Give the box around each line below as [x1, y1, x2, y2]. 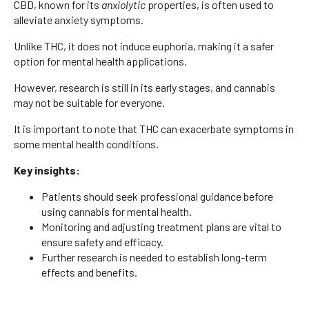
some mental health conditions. [14, 137, 159, 150]
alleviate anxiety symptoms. [14, 12, 143, 26]
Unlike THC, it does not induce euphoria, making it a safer [14, 39, 274, 52]
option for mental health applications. [14, 54, 187, 68]
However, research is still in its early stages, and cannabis [14, 80, 275, 94]
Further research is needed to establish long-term [41, 250, 267, 263]
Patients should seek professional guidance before [41, 189, 273, 203]
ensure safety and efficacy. [41, 235, 163, 248]
